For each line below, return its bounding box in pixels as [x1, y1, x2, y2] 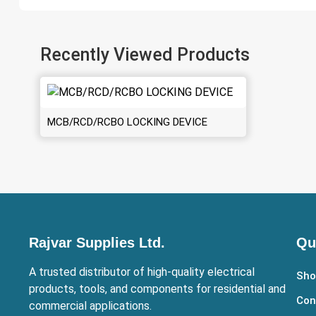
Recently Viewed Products [39, 44, 250, 65]
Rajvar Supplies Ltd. [29, 234, 166, 250]
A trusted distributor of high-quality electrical [29, 265, 255, 279]
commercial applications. [29, 298, 152, 312]
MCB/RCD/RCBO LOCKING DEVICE [47, 115, 207, 128]
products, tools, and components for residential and [29, 281, 286, 296]
